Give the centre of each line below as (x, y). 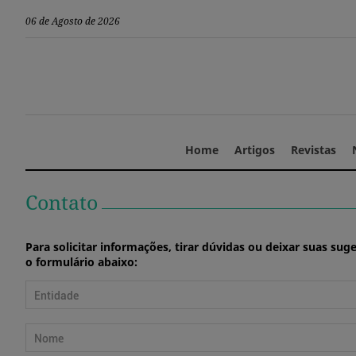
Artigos (254, 150)
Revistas (313, 150)
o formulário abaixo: (81, 262)
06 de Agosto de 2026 (73, 21)
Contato (62, 202)
